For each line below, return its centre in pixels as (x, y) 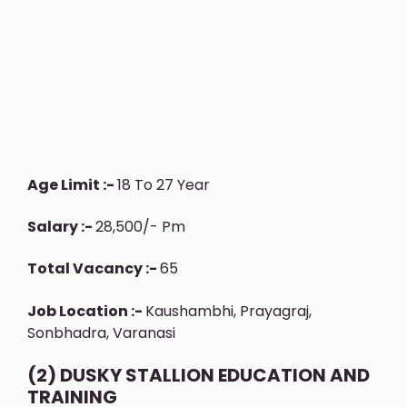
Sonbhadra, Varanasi (101, 333)
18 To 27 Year (164, 184)
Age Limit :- (72, 184)
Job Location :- (86, 311)
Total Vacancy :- (94, 269)
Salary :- (61, 227)
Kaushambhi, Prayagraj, (228, 311)
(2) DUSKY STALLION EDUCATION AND (199, 376)
